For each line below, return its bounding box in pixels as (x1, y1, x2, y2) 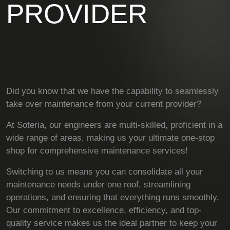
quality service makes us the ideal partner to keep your (6, 218, 217, 228)
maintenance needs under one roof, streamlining (6, 180, 190, 189)
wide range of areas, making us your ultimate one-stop (6, 133, 215, 143)
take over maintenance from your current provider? (6, 99, 201, 109)
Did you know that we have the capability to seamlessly (6, 86, 219, 96)
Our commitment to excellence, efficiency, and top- (6, 205, 202, 215)
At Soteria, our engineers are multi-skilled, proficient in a (6, 120, 222, 130)
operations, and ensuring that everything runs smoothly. (6, 193, 219, 202)
